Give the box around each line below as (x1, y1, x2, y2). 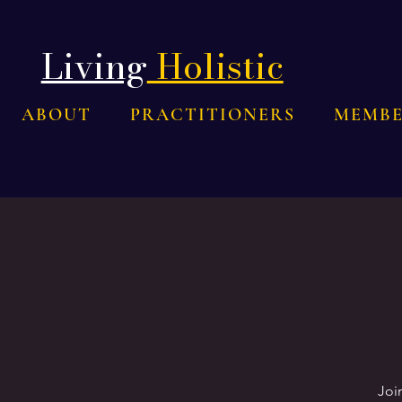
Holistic (146, 39, 284, 93)
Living (40, 39, 147, 93)
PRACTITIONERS (130, 104, 296, 127)
